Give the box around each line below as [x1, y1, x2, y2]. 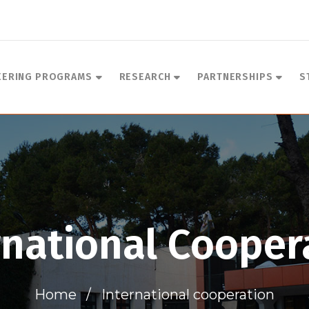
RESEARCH [119, 71, 171, 83]
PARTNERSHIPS [197, 71, 273, 83]
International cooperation [98, 286, 275, 303]
